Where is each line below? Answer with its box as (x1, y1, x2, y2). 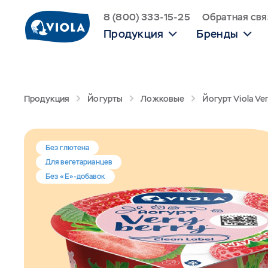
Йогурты (87, 93, 123, 104)
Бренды (196, 27, 239, 41)
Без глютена (45, 143, 90, 153)
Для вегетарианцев (45, 157, 112, 167)
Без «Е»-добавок (45, 172, 105, 181)
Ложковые (141, 93, 185, 104)
